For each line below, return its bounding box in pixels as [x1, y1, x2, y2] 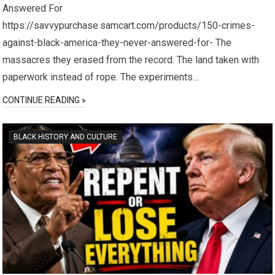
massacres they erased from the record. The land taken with [2, 53, 260, 66]
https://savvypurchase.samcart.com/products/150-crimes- [2, 19, 255, 31]
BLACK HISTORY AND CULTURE [14, 132, 118, 141]
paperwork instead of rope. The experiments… [2, 71, 199, 83]
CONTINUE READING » [2, 95, 87, 105]
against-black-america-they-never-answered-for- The [2, 36, 232, 48]
